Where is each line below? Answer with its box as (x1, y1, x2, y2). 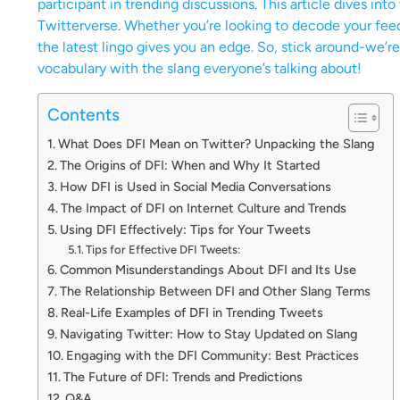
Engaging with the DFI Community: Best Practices (65, 346, 359, 363)
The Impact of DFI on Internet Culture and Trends (60, 199, 346, 216)
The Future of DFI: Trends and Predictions (62, 368, 303, 385)
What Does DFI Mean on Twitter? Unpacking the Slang (57, 135, 375, 152)
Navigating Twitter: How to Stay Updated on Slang (59, 325, 358, 342)
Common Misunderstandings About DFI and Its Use (59, 261, 356, 278)
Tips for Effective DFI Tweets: (86, 242, 241, 256)
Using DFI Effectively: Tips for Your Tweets (59, 221, 311, 237)
